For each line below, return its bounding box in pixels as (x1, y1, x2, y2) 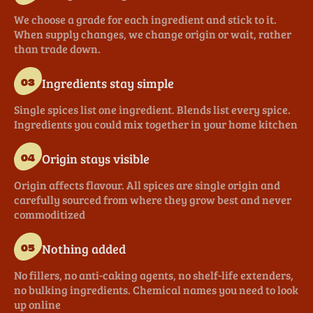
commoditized (14, 207, 85, 222)
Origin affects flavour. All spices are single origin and (14, 177, 280, 193)
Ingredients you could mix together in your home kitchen (14, 117, 298, 132)
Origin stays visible (42, 150, 150, 167)
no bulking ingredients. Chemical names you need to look (14, 282, 298, 298)
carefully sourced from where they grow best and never (14, 192, 291, 208)
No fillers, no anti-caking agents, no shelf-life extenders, (14, 268, 293, 283)
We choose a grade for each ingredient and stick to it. (14, 12, 277, 27)
